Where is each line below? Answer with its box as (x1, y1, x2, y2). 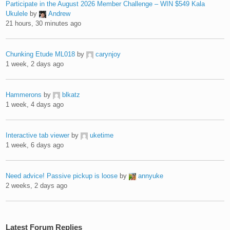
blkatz (62, 90, 81, 99)
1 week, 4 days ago (6, 100, 64, 108)
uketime (90, 131, 114, 139)
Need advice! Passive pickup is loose (6, 171, 118, 180)
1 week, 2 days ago (6, 60, 64, 68)
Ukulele (6, 9, 28, 17)
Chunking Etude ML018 (6, 50, 75, 58)
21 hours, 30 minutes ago (6, 19, 82, 27)
